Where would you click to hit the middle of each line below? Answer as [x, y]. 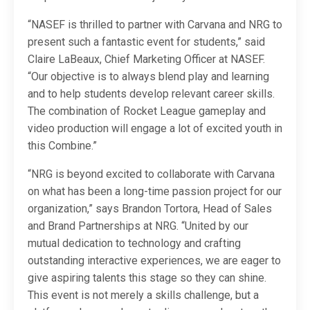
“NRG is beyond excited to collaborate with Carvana [151, 174]
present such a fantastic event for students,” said [146, 42]
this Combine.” [62, 146]
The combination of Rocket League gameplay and [147, 111]
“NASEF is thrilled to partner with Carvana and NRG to [155, 25]
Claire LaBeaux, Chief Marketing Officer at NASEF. [146, 60]
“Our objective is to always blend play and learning [148, 77]
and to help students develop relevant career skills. [151, 94]
